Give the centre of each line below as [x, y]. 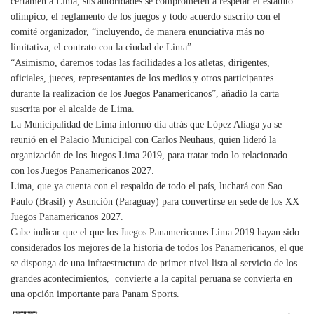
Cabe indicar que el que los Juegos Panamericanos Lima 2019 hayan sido [155, 232]
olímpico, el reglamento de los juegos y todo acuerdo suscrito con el [145, 16]
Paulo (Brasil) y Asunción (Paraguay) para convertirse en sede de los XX [155, 202]
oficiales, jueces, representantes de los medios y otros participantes [142, 78]
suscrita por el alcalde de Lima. [73, 109]
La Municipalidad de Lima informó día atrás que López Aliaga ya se [146, 124]
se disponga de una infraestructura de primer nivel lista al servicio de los [154, 263]
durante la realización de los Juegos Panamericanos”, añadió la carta [145, 94]
